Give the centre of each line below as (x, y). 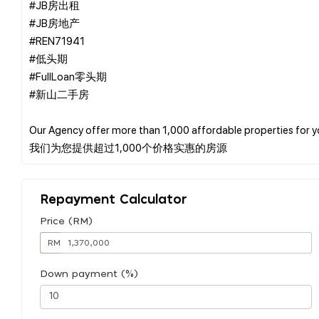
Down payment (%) (89, 274)
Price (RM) (66, 221)
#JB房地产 (54, 22)
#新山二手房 (59, 94)
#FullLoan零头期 (68, 76)
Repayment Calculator (114, 200)
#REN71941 (57, 40)
